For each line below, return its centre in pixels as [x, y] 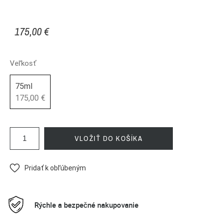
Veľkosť [23, 63]
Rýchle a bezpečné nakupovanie [86, 205]
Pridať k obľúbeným [55, 168]
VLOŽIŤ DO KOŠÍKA [109, 138]
